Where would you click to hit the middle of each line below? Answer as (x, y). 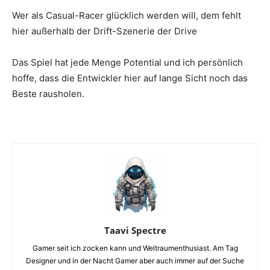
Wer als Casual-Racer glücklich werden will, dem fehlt (127, 16)
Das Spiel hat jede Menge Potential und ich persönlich (127, 63)
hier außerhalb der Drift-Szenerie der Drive (105, 31)
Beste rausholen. (48, 94)
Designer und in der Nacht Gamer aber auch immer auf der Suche (135, 261)
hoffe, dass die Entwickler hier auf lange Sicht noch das (130, 78)
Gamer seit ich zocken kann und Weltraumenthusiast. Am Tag (135, 248)
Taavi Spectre (135, 231)
